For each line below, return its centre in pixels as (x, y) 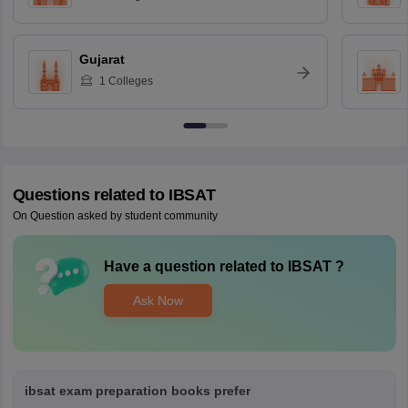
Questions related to (90, 195)
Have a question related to (194, 267)
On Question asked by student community (115, 216)
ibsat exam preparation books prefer (137, 391)
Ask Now (158, 300)
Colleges (129, 82)
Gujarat (102, 60)
